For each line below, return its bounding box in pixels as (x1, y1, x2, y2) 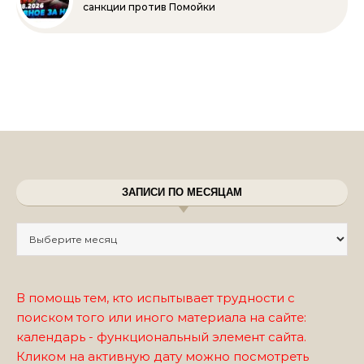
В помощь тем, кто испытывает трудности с (16, 290, 295, 305)
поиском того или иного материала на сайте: (16, 310, 306, 325)
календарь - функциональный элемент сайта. (16, 329, 306, 344)
